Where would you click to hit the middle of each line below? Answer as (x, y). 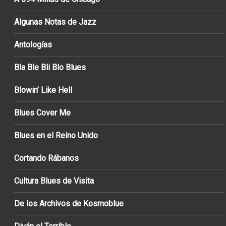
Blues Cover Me (42, 113)
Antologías (33, 45)
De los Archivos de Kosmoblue (69, 204)
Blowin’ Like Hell (43, 90)
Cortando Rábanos (46, 158)
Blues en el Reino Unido (56, 136)
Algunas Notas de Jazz (55, 22)
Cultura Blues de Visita (54, 181)
